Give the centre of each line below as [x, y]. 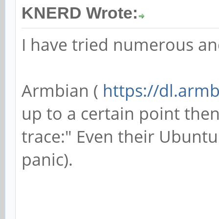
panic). [47, 159]
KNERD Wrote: [80, 13]
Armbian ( [62, 90]
